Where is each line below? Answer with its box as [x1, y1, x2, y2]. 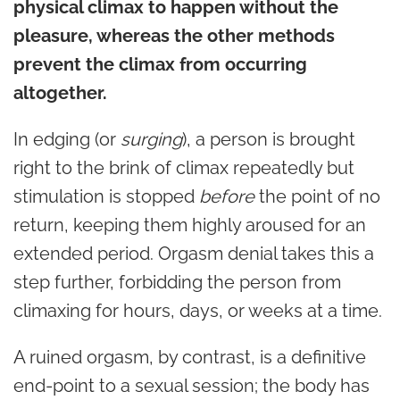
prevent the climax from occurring [13, 53, 307, 75]
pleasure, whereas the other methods [13, 24, 335, 46]
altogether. [13, 81, 107, 104]
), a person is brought [182, 128, 355, 150]
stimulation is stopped [13, 185, 199, 207]
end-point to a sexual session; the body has [13, 374, 370, 396]
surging [121, 128, 182, 150]
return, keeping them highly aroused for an [13, 213, 366, 236]
